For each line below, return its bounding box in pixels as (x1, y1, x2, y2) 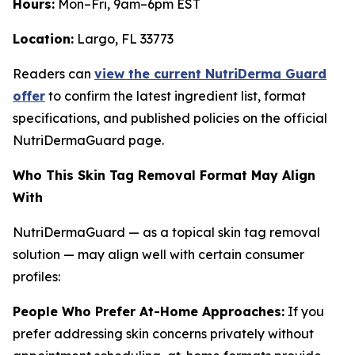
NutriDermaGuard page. (13, 132, 164, 148)
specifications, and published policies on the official (13, 110, 327, 126)
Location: (13, 31, 74, 47)
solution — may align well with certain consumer (13, 246, 304, 262)
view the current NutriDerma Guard (94, 66, 326, 82)
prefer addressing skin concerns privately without (13, 326, 314, 342)
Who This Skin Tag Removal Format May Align (13, 167, 315, 183)
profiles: (13, 269, 60, 284)
